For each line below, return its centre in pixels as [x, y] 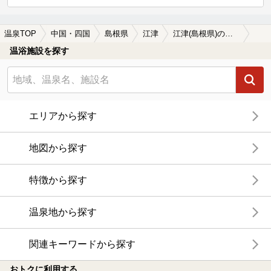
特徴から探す [58, 180]
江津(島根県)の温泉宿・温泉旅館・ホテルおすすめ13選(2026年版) [229, 34]
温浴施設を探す [39, 51]
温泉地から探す [63, 212]
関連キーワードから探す [82, 244]
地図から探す [58, 148]
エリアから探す [63, 116]
